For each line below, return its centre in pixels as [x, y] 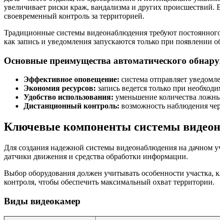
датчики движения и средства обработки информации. [96, 157]
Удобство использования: [69, 97]
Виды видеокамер [42, 201]
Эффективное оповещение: [71, 80]
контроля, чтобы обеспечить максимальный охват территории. [109, 182]
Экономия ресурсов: [60, 88]
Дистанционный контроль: [71, 106]
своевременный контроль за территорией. [74, 16]
